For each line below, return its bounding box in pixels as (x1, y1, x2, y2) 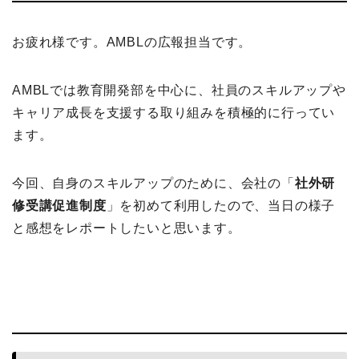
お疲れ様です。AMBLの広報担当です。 (12, 35, 252, 49)
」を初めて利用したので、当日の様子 (106, 199, 336, 212)
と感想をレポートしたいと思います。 (12, 221, 241, 235)
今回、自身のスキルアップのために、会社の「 (12, 176, 295, 190)
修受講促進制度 (12, 199, 107, 212)
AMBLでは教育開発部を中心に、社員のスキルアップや (12, 83, 346, 97)
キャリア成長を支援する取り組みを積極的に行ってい (12, 106, 336, 119)
